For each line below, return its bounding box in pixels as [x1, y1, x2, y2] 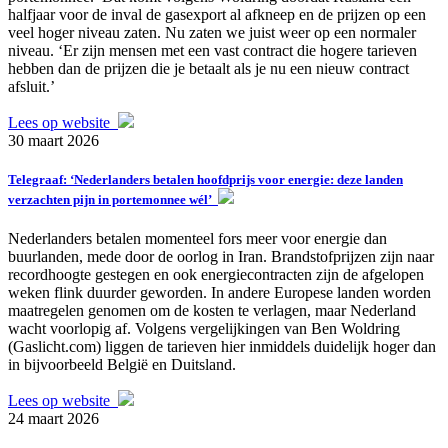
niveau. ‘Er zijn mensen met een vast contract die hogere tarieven [8, 42, 417, 59]
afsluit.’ [8, 78, 55, 95]
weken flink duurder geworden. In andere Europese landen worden [8, 284, 431, 302]
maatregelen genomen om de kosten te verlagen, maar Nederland [8, 302, 416, 320]
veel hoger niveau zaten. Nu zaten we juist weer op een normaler [8, 24, 416, 41]
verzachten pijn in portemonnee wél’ [8, 192, 218, 208]
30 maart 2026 [8, 132, 99, 149]
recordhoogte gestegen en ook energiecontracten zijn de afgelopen [8, 266, 424, 284]
